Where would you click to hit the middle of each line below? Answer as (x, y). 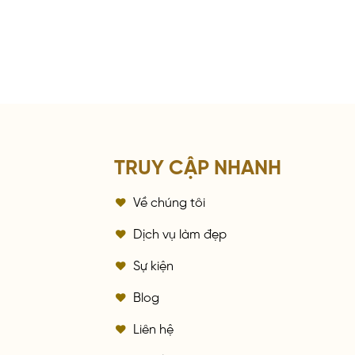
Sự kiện (154, 264)
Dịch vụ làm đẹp (180, 233)
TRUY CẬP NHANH (198, 164)
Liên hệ (154, 328)
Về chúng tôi (170, 201)
